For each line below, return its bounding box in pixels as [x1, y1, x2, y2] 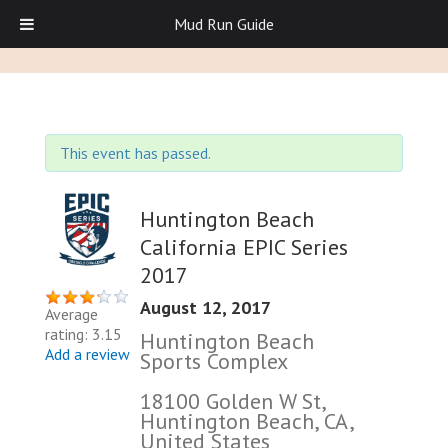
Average [45, 304, 98, 325]
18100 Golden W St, [140, 386, 325, 415]
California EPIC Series [140, 232, 348, 261]
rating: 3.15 [45, 324, 122, 345]
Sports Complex [140, 346, 288, 375]
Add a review [45, 344, 130, 365]
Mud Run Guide [174, 14, 274, 34]
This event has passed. [60, 143, 211, 163]
